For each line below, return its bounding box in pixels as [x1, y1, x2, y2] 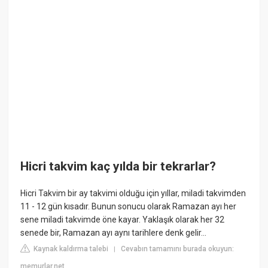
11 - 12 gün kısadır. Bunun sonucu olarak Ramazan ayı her [20, 202, 237, 212]
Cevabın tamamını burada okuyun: [121, 245, 234, 254]
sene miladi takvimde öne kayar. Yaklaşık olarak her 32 [20, 215, 225, 225]
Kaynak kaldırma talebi [32, 245, 109, 254]
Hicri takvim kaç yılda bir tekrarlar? [20, 159, 217, 173]
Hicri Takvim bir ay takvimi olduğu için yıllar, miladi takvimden [20, 188, 246, 199]
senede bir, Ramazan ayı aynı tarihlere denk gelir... [20, 228, 207, 238]
